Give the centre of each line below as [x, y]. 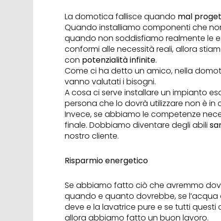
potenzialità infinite [119, 60]
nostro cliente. [92, 136]
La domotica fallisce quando [121, 17]
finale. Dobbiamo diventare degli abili [137, 125]
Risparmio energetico [107, 161]
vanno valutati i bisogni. [110, 82]
